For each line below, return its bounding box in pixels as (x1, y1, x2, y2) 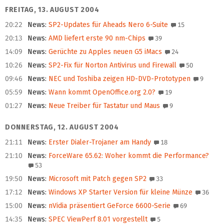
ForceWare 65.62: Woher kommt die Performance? (46, 151, 209, 160)
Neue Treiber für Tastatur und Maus (46, 101, 160, 110)
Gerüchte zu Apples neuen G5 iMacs (46, 47, 162, 56)
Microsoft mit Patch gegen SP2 (46, 174, 146, 183)
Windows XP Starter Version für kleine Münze (46, 188, 192, 197)
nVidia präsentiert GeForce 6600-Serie (46, 201, 170, 210)
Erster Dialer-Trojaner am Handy (46, 138, 151, 147)
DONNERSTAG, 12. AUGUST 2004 (5, 123, 119, 132)
